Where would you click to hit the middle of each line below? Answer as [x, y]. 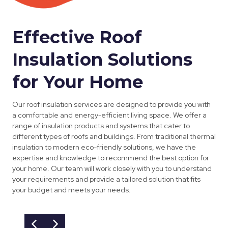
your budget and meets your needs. [72, 190]
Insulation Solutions [102, 60]
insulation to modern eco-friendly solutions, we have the [104, 147]
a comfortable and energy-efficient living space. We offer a [109, 115]
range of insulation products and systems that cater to [101, 126]
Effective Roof [77, 37]
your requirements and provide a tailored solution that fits [106, 179]
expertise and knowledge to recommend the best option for [111, 158]
